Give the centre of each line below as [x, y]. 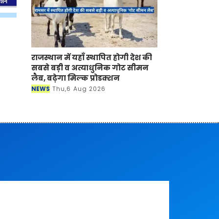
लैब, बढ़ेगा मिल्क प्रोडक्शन [76, 78]
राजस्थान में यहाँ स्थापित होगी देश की [92, 57]
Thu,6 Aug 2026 [79, 88]
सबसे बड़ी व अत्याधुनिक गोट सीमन [90, 67]
